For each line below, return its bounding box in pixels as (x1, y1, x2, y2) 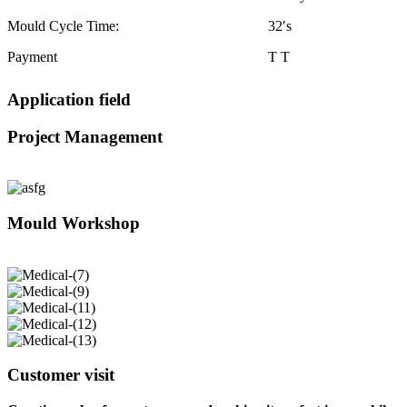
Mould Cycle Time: (7, 18, 119, 35)
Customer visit (7, 365, 114, 385)
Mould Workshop (7, 213, 140, 233)
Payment (7, 49, 57, 65)
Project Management (7, 126, 163, 146)
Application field (7, 89, 131, 109)
